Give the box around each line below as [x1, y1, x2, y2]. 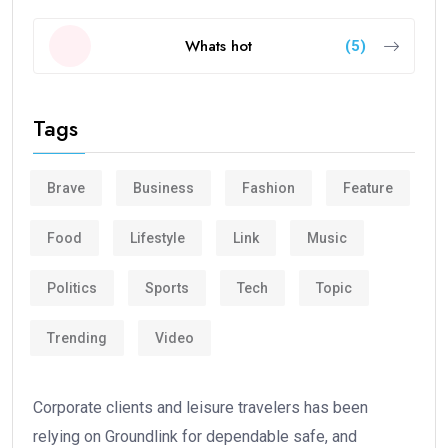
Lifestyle [130, 229, 185, 246]
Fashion [242, 179, 295, 196]
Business [133, 179, 194, 196]
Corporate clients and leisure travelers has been [33, 398, 368, 418]
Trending [47, 329, 107, 346]
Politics [47, 279, 97, 296]
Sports [145, 279, 189, 296]
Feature [343, 179, 393, 196]
